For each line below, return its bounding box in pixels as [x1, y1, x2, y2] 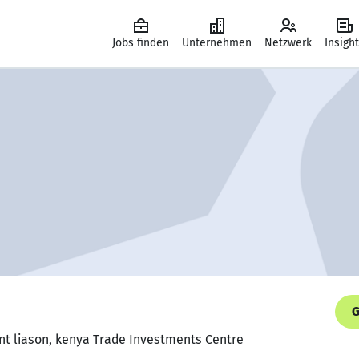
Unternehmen [182, 36, 252, 50]
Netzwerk [264, 36, 312, 50]
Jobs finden [112, 36, 169, 50]
